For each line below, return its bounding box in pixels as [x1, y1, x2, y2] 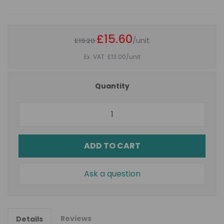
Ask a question [83, 167, 140, 179]
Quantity [94, 80, 129, 91]
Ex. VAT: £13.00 [83, 52, 126, 61]
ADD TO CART [83, 139, 140, 151]
